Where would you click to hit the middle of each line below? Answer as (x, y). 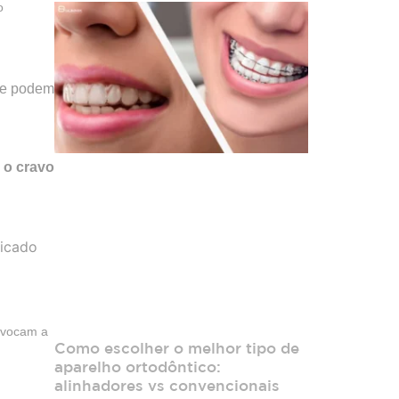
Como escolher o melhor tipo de (177, 347)
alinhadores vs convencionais (167, 385)
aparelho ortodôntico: (138, 366)
